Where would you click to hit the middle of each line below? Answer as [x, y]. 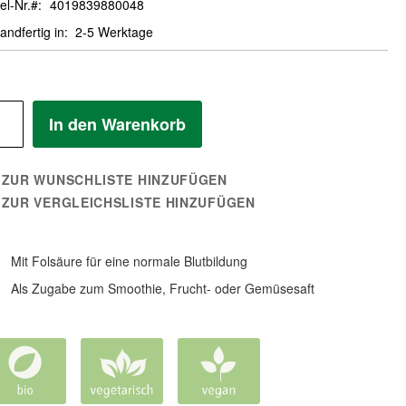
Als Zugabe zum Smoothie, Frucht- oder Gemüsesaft [162, 289]
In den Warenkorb [117, 125]
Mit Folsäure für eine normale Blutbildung [129, 261]
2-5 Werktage [115, 32]
